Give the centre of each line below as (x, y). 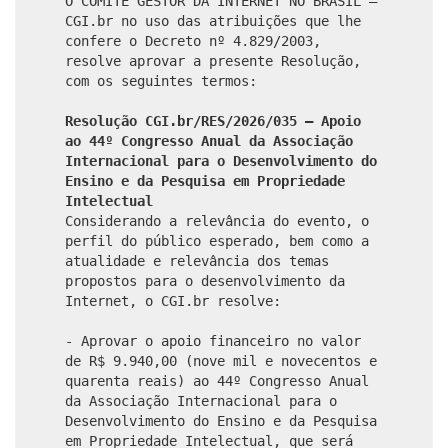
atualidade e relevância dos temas (197, 260)
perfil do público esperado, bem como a (217, 240)
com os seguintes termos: (161, 80)
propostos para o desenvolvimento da (205, 280)
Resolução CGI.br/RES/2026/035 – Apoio (213, 120)
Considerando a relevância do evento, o (217, 220)
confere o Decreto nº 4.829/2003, (193, 40)
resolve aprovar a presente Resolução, (213, 60)
